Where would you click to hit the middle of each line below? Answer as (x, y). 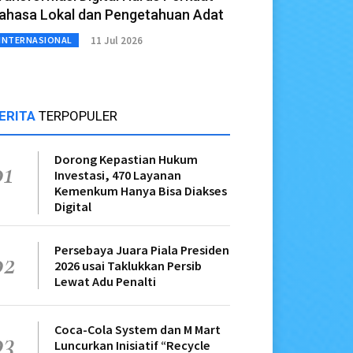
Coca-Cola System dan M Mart (137, 330)
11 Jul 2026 (116, 40)
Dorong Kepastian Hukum (126, 160)
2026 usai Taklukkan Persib (128, 266)
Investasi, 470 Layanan (118, 175)
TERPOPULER (78, 116)
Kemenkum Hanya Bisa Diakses (141, 191)
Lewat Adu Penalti (105, 282)
